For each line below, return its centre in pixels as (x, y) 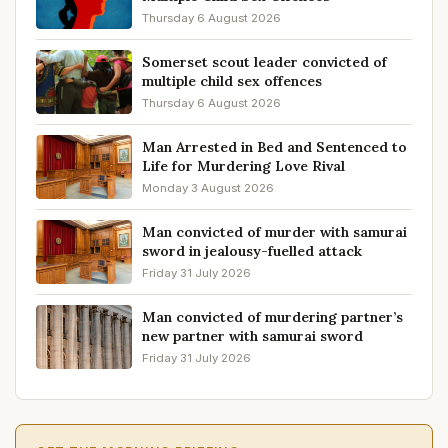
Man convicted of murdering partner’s (272, 317)
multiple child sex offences (232, 81)
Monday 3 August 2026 (208, 188)
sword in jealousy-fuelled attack (252, 251)
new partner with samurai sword (252, 336)
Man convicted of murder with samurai (274, 232)
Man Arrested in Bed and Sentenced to (274, 147)
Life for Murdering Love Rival (243, 166)
